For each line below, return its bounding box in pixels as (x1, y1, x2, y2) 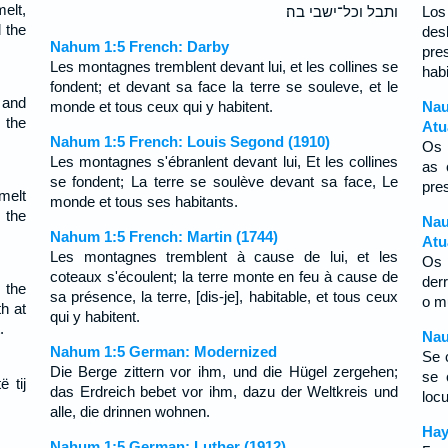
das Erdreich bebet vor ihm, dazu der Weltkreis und (49, 383, 399, 400)
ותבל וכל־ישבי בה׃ (286, 3, 399, 20)
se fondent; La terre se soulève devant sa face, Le (49, 173, 399, 190)
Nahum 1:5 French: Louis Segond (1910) (49, 133, 330, 150)
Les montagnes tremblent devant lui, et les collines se (49, 58, 399, 75)
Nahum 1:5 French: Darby (49, 38, 229, 55)
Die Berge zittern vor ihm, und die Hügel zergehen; (49, 363, 399, 380)
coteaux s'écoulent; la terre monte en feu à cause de (49, 268, 399, 285)
